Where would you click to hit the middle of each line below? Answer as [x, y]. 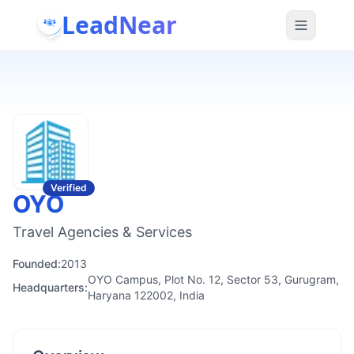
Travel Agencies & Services [102, 232]
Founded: [37, 264]
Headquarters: [50, 287]
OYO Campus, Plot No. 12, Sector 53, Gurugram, [213, 279]
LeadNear [119, 24]
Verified [69, 188]
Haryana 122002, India [146, 295]
